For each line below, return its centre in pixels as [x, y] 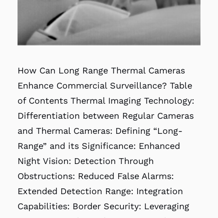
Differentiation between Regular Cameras [106, 115]
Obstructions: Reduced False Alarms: [96, 176]
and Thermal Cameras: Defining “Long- [100, 130]
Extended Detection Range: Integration [100, 191]
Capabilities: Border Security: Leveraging [103, 206]
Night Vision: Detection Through [86, 161]
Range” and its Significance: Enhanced [99, 145]
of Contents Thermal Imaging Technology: [106, 100]
